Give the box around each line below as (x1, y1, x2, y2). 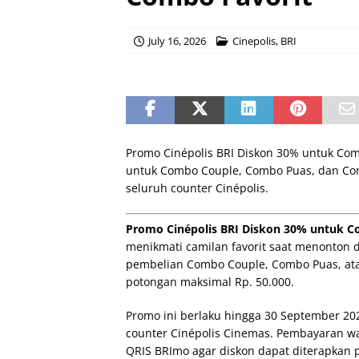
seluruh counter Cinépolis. (126, 180, 268, 196)
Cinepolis (232, 34, 276, 48)
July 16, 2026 (148, 34, 206, 48)
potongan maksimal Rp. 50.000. (126, 274, 294, 289)
